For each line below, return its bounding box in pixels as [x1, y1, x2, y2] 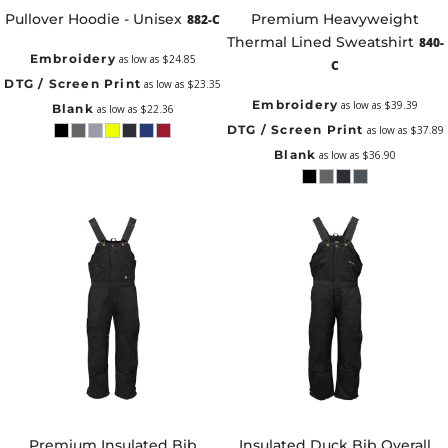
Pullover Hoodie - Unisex [5, 10, 183, 29]
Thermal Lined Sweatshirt [226, 33, 414, 52]
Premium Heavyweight [251, 10, 420, 29]
